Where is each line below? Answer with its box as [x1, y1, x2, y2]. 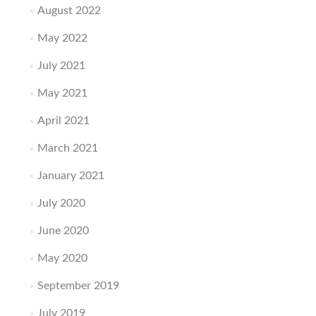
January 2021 [37, 170, 104, 182]
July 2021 [37, 60, 85, 72]
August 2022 [37, 5, 101, 17]
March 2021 [37, 142, 98, 154]
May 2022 [37, 32, 87, 44]
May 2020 [37, 253, 87, 265]
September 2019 [37, 280, 119, 292]
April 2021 [37, 115, 90, 127]
